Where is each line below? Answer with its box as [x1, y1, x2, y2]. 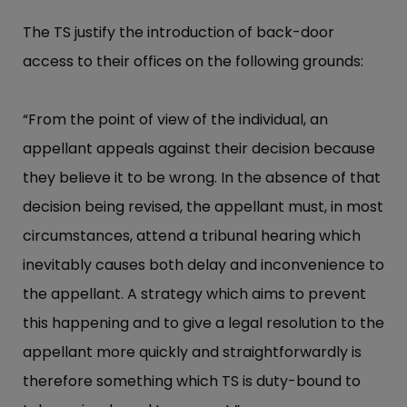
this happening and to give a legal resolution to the [23, 313, 384, 334]
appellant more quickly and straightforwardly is [23, 342, 362, 363]
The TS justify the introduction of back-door [23, 22, 334, 44]
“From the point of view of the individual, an [23, 109, 328, 131]
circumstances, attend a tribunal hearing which [23, 225, 361, 247]
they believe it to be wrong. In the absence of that [23, 167, 381, 189]
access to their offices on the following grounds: [23, 51, 363, 73]
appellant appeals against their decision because [23, 138, 375, 160]
